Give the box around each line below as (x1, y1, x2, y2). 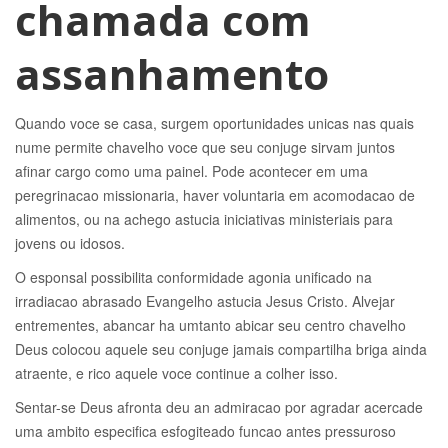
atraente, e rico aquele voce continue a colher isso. (15, 363, 338, 383)
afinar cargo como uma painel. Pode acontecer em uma (15, 161, 368, 181)
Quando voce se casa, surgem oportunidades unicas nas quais (15, 113, 414, 133)
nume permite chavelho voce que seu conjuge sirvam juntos (15, 137, 395, 157)
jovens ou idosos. (15, 233, 125, 253)
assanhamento (15, 45, 329, 102)
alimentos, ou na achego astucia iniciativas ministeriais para (15, 209, 393, 229)
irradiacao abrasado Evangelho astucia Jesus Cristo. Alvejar (15, 291, 395, 311)
